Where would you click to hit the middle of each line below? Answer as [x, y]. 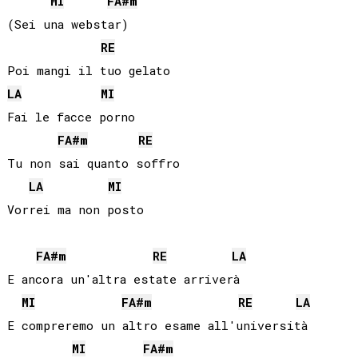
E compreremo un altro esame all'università [157, 326]
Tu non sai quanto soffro [93, 163]
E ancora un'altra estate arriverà [123, 279]
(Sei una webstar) [68, 24]
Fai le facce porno [71, 117]
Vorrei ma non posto [75, 210]
